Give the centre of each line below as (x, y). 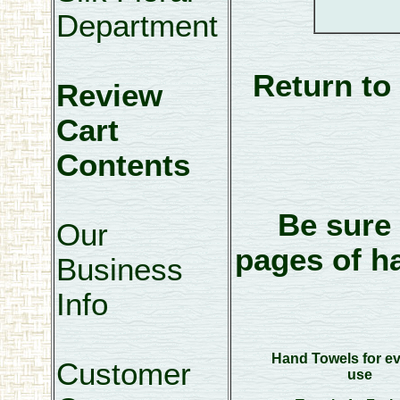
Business (119, 270)
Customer (123, 374)
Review (109, 96)
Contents (123, 165)
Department (137, 26)
